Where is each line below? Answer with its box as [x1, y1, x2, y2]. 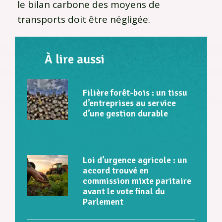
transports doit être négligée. [17, 12, 150, 26]
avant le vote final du [83, 185, 165, 197]
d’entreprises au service [83, 97, 176, 109]
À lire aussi [45, 51, 105, 67]
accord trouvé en [83, 165, 149, 176]
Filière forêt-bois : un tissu [83, 87, 187, 98]
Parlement [83, 196, 123, 207]
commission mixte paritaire [83, 175, 191, 186]
